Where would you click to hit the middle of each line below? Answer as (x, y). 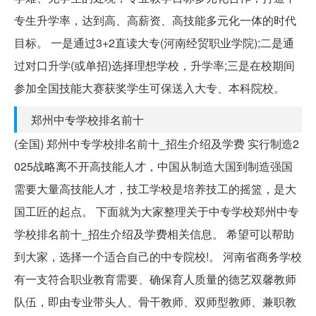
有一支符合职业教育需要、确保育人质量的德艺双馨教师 (155, 279)
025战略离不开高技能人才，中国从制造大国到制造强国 (153, 166)
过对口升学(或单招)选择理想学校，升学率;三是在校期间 (154, 65)
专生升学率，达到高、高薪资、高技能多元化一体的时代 (155, 20)
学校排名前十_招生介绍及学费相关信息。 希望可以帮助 (154, 233)
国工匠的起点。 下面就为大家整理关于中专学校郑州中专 (157, 211)
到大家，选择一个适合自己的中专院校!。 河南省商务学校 (158, 256)
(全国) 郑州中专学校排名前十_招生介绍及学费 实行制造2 (157, 143)
